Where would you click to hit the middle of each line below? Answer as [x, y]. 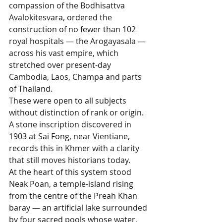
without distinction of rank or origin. [77, 112]
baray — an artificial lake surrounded [79, 207]
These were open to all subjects [69, 100]
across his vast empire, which [65, 53]
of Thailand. [32, 88]
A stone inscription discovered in [71, 124]
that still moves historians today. [70, 160]
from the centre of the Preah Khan [74, 195]
